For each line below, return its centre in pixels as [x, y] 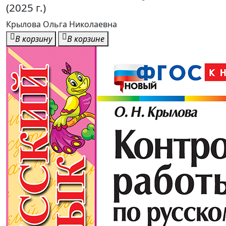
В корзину [34, 39]
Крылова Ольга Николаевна [62, 24]
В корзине [86, 39]
